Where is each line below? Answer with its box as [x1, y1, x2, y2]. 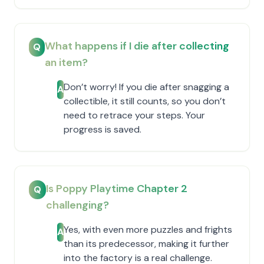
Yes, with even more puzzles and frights [64, 223, 232, 236]
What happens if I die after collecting [44, 39, 229, 53]
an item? [44, 55, 88, 70]
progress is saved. [64, 123, 141, 136]
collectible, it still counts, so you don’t [64, 95, 226, 107]
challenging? [46, 198, 110, 212]
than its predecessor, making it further [64, 237, 229, 250]
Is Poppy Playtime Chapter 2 [46, 181, 188, 196]
